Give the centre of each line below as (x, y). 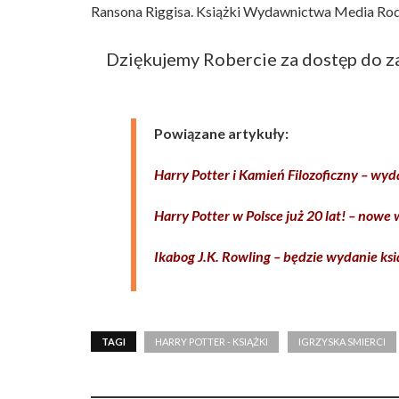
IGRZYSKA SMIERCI (342, 341)
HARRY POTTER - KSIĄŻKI (212, 341)
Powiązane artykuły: (221, 133)
